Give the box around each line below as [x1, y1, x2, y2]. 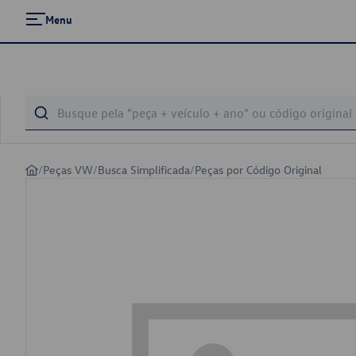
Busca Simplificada [98, 162, 190, 177]
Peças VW [43, 162, 93, 177]
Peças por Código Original [195, 162, 322, 177]
